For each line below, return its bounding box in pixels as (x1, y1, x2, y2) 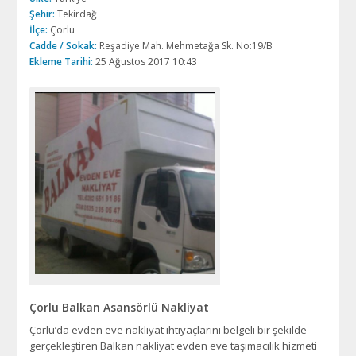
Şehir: (29, 7, 56, 21)
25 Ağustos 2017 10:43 (93, 55, 198, 69)
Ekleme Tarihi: (29, 55, 94, 69)
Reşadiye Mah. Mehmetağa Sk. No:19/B (97, 39, 273, 53)
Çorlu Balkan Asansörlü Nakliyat (29, 299, 210, 315)
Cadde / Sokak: (29, 39, 98, 53)
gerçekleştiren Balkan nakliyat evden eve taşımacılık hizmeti (29, 338, 318, 353)
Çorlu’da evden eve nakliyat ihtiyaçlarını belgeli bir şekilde (29, 322, 308, 337)
